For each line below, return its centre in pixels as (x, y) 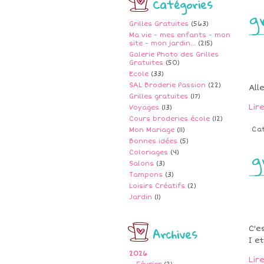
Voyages (144, 108)
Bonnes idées (153, 141)
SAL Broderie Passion (167, 85)
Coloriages (148, 152)
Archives (175, 234)
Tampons (146, 175)
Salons (141, 164)
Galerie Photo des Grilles (174, 55)
